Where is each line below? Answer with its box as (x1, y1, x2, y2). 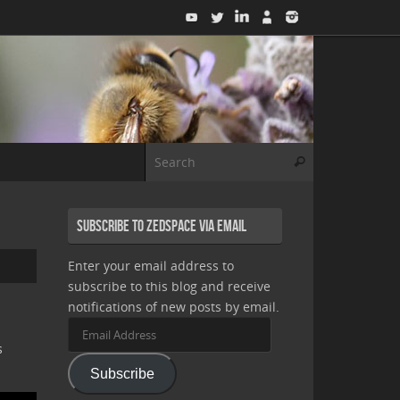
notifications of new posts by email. (68, 298, 279, 316)
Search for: (312, 143, 378, 160)
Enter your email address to (68, 257, 234, 275)
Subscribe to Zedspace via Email (77, 217, 246, 236)
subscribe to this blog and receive (68, 278, 271, 296)
